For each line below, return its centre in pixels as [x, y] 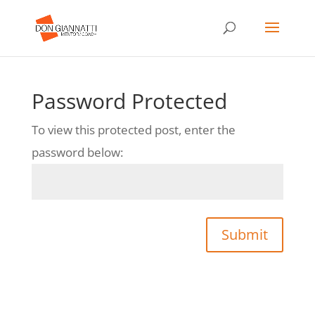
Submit [245, 234]
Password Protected [129, 101]
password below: [77, 152]
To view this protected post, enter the [133, 130]
